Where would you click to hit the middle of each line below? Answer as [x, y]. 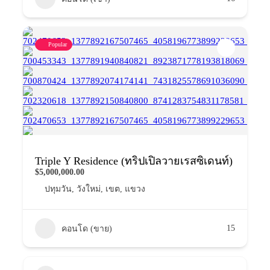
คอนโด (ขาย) [87, 228]
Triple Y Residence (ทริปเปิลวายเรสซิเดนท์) [134, 161]
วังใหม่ [89, 189]
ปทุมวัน [58, 189]
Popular [58, 44]
